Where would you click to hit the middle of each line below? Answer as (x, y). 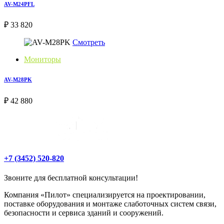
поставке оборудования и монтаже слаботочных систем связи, (110, 203)
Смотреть (89, 42)
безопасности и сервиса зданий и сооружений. (84, 212)
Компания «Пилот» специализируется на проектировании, (105, 194)
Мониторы (42, 59)
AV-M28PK (18, 80)
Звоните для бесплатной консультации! (71, 177)
